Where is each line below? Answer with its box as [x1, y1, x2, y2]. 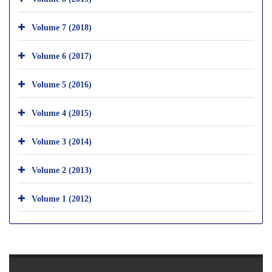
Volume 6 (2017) [32, 49, 92, 61]
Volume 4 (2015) [32, 106, 92, 118]
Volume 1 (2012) [32, 192, 92, 204]
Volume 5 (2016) [32, 78, 92, 90]
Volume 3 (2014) [32, 135, 92, 147]
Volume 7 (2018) [32, 21, 92, 33]
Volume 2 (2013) [32, 163, 92, 175]
